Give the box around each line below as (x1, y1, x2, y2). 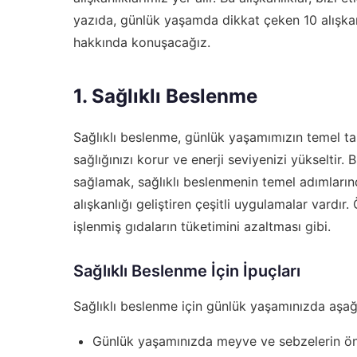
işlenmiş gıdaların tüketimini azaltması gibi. (73, 218, 331, 234)
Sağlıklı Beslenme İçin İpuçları (73, 261, 300, 280)
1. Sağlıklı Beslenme (73, 84, 257, 108)
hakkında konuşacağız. (73, 33, 210, 50)
